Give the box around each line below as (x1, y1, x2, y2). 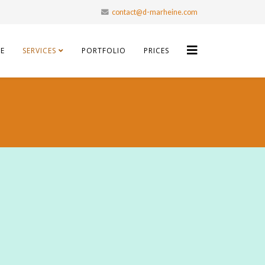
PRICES (144, 46, 169, 56)
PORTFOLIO (82, 46, 126, 56)
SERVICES (22, 46, 56, 56)
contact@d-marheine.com (112, 8, 198, 17)
